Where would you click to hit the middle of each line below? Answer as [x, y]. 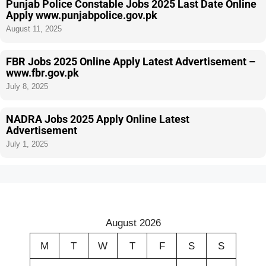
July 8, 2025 [27, 86]
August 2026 [133, 222]
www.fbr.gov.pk [42, 72]
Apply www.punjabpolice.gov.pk [82, 15]
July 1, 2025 [27, 144]
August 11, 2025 [34, 28]
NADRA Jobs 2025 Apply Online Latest [98, 119]
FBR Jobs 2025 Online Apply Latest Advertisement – [131, 61]
